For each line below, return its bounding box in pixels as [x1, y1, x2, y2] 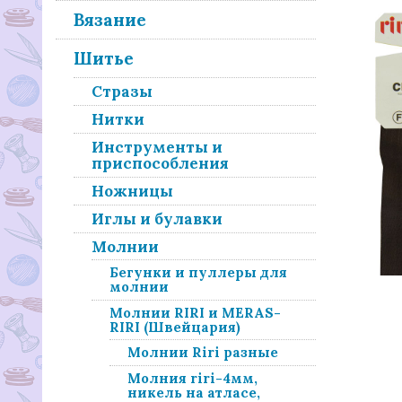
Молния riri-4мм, [127, 370, 258, 387]
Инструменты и [92, 137, 223, 157]
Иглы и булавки [92, 209, 223, 229]
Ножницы [92, 181, 173, 201]
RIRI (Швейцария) [109, 319, 240, 336]
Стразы [92, 82, 153, 101]
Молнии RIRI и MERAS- [109, 304, 281, 321]
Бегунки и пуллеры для [109, 264, 287, 281]
